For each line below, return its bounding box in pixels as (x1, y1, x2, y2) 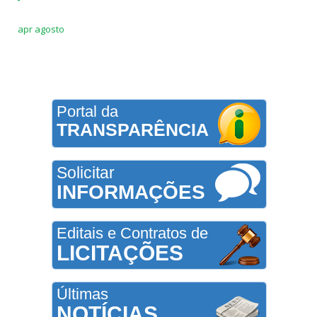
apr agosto (18, 23, 64, 36)
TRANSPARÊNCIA (56, 119, 209, 139)
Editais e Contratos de (56, 224, 208, 242)
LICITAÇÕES (56, 241, 183, 265)
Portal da (56, 102, 118, 120)
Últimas (56, 284, 108, 303)
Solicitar (56, 163, 115, 182)
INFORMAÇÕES (56, 180, 205, 203)
